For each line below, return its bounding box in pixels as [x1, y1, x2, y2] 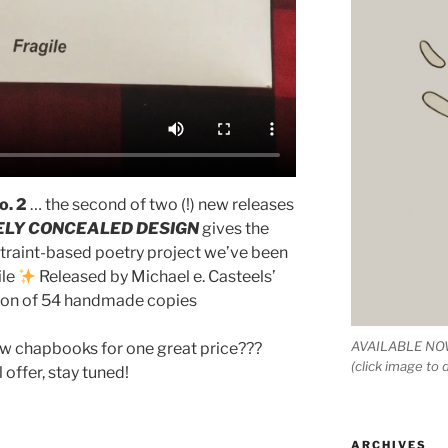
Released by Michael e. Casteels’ [36, 267, 277, 287]
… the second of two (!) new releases [27, 195, 294, 215]
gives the [199, 219, 269, 239]
